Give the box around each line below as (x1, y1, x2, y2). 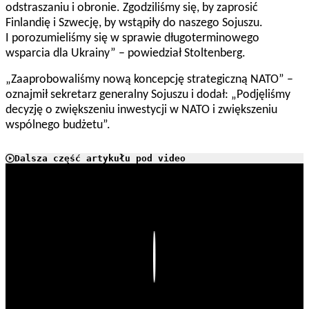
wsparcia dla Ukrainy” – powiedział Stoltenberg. (6, 47, 246, 61)
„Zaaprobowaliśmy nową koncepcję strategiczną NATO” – (6, 73, 293, 87)
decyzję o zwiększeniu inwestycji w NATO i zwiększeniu (6, 103, 277, 117)
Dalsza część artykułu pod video (14, 153, 186, 164)
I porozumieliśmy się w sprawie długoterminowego (6, 32, 259, 46)
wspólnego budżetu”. (6, 119, 110, 132)
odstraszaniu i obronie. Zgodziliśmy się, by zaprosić (6, 1, 258, 15)
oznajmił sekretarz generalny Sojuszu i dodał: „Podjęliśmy (6, 88, 290, 102)
